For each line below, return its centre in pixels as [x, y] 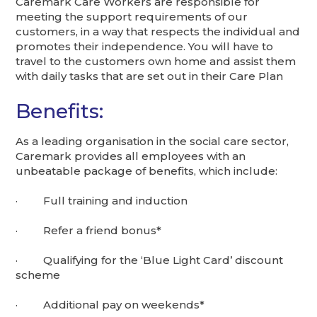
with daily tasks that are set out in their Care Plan [150, 76]
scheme [38, 275]
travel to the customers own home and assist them [156, 61]
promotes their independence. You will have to [145, 46]
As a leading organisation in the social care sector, [152, 142]
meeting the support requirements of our [132, 16]
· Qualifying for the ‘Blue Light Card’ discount [150, 260]
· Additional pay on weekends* [110, 305]
